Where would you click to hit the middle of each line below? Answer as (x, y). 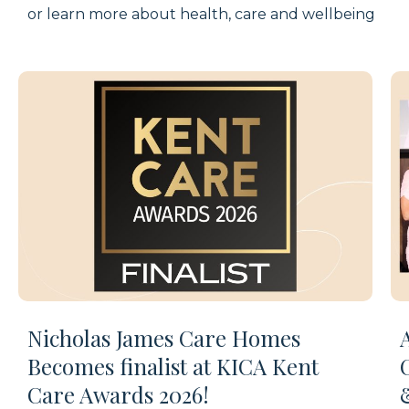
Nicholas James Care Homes (164, 337)
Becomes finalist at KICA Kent (173, 366)
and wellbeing (321, 14)
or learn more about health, (131, 14)
